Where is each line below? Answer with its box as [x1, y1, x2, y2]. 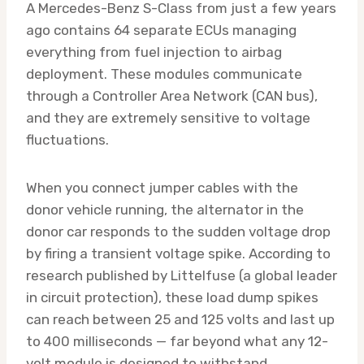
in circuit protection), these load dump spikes [26, 289, 318, 306]
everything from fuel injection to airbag [26, 44, 282, 61]
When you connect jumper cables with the [26, 180, 298, 197]
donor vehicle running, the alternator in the [26, 201, 304, 219]
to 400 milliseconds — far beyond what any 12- [26, 333, 328, 350]
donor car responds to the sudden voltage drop [26, 223, 331, 240]
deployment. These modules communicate [26, 66, 302, 83]
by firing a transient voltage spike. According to [26, 245, 331, 262]
